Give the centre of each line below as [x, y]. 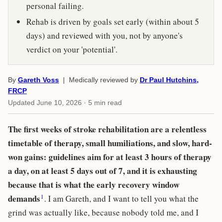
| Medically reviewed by [99, 80]
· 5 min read [102, 103]
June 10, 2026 [59, 103]
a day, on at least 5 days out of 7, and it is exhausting [103, 171]
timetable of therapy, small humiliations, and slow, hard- [110, 143]
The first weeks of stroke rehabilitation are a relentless [107, 129]
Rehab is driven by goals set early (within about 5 [113, 21]
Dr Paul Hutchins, [169, 80]
